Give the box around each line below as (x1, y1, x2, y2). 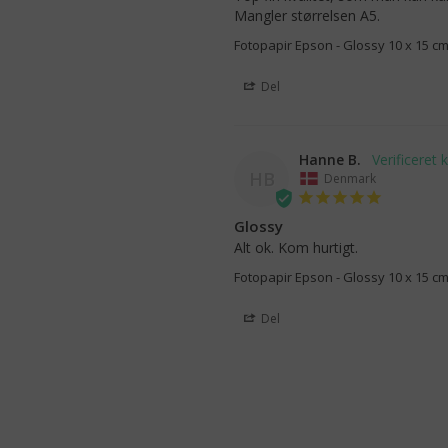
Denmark (324, 169, 376, 187)
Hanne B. (299, 149, 361, 169)
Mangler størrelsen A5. (234, 5, 380, 25)
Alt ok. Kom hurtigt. (234, 237, 358, 257)
